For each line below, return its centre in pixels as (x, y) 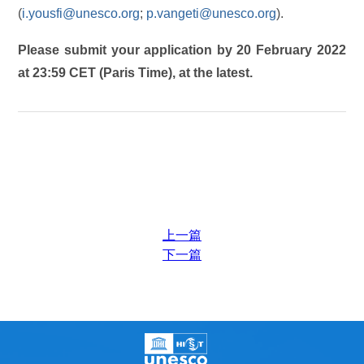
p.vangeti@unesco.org (212, 13)
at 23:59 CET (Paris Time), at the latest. (136, 73)
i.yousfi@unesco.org (81, 13)
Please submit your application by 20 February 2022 (182, 50)
